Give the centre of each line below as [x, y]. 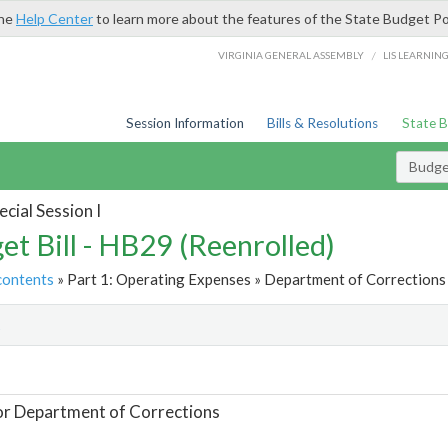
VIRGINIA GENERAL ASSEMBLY [291, 54]
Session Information [184, 123]
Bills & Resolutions [323, 123]
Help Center [54, 18]
